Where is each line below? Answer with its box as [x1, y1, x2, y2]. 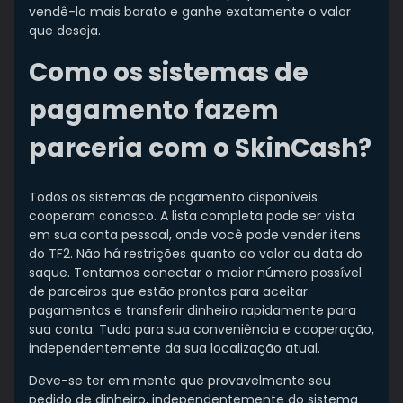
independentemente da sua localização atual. [29, 339, 320, 358]
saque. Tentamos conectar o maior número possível [29, 264, 362, 282]
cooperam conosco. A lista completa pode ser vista [29, 207, 354, 226]
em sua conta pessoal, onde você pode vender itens [29, 226, 361, 245]
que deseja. [29, 22, 101, 40]
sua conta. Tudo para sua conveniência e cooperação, [29, 320, 374, 339]
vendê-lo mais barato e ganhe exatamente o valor [29, 3, 351, 22]
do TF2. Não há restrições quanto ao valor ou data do [29, 245, 363, 264]
